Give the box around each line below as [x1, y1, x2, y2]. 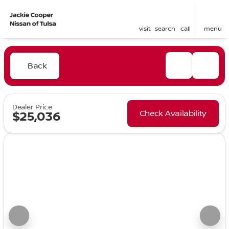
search [155, 25, 175, 33]
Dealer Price [12, 103, 52, 111]
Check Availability [139, 109, 207, 118]
